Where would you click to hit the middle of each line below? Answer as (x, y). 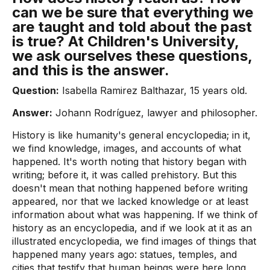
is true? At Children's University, (125, 41)
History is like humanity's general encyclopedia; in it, (131, 135)
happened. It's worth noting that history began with (129, 162)
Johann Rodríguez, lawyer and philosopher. (155, 113)
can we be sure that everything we (133, 12)
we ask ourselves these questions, (132, 56)
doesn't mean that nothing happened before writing (130, 188)
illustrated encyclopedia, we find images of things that (134, 241)
